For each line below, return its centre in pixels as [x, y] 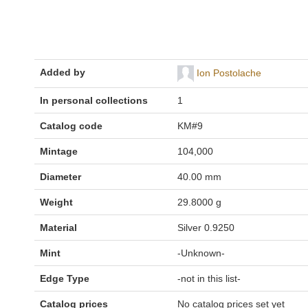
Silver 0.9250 [206, 228]
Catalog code [71, 126]
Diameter [60, 177]
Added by [63, 72]
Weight [56, 202]
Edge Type [65, 278]
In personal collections [94, 100]
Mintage [59, 151]
